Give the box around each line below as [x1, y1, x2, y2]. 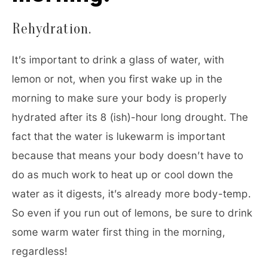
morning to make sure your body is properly [12, 92, 227, 104]
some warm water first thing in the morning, [12, 226, 226, 238]
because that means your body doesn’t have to [12, 149, 243, 162]
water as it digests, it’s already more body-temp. [12, 187, 251, 200]
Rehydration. [12, 20, 92, 37]
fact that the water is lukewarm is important [12, 130, 226, 142]
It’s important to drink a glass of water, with [12, 53, 224, 66]
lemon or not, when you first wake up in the [12, 72, 223, 85]
